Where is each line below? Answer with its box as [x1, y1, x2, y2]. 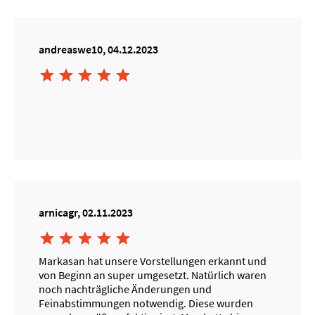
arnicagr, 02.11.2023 [39, 205, 133, 219]
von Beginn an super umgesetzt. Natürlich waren [39, 268, 266, 282]
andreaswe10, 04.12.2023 [39, 42, 158, 56]
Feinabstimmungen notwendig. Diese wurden [39, 296, 253, 310]
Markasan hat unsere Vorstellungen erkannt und [39, 254, 266, 268]
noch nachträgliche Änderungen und [39, 282, 212, 296]
